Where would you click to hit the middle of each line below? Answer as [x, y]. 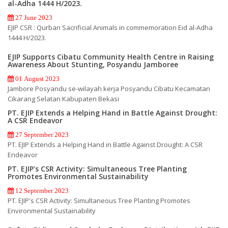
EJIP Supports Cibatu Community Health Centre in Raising [111, 56]
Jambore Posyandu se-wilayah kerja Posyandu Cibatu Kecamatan [109, 88]
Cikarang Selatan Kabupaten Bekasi [63, 98]
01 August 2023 [37, 78]
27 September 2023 [41, 134]
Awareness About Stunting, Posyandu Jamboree [93, 64]
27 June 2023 [33, 17]
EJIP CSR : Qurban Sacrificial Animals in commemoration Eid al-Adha [110, 27]
